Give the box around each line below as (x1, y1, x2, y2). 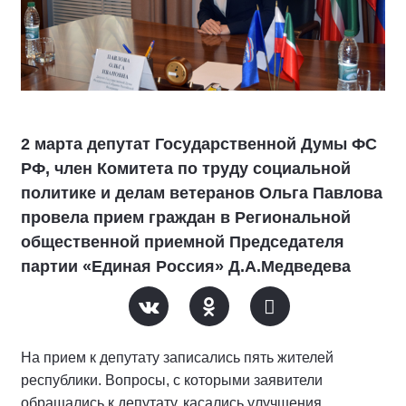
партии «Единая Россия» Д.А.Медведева (21, 257, 351, 276)
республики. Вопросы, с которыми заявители (21, 372, 323, 389)
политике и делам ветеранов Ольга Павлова (21, 184, 382, 203)
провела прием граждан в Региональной (21, 208, 351, 227)
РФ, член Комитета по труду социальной (21, 159, 351, 179)
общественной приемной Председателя (21, 233, 344, 252)
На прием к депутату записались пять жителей (21, 350, 333, 366)
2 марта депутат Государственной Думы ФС (21, 135, 377, 154)
